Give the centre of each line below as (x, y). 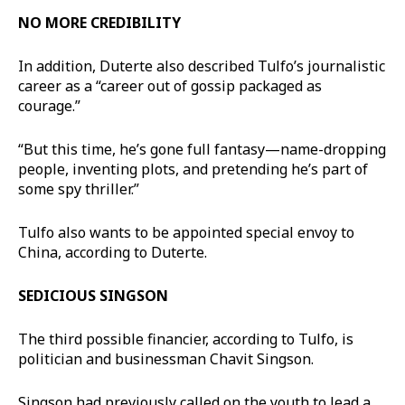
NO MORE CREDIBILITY (99, 22)
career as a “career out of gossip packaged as (170, 85)
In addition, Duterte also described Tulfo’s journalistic (202, 66)
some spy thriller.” (79, 188)
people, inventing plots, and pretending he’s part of (193, 169)
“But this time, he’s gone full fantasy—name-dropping (202, 149)
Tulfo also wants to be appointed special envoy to (186, 232)
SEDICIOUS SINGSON (93, 295)
